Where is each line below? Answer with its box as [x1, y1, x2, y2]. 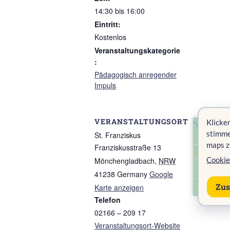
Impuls [94, 80, 116, 90]
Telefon [94, 195, 121, 205]
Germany [117, 169, 147, 179]
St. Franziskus [94, 130, 141, 140]
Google [149, 169, 173, 179]
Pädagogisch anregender [94, 69, 177, 80]
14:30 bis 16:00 [94, 6, 145, 16]
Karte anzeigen [94, 182, 144, 193]
